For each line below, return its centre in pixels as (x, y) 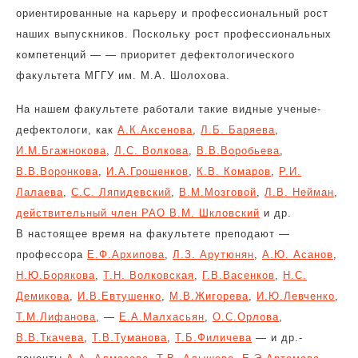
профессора (52, 255)
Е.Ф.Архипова (126, 255)
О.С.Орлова (246, 317)
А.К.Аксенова (155, 130)
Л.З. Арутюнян (213, 255)
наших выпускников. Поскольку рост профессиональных (174, 34)
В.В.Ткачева (50, 338)
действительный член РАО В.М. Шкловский (138, 213)
